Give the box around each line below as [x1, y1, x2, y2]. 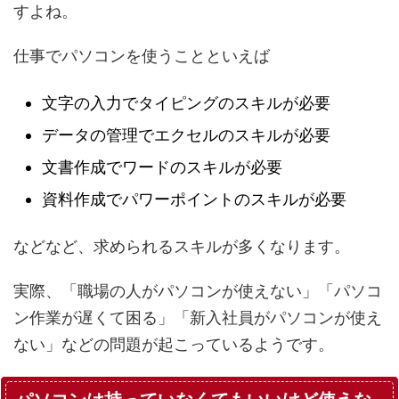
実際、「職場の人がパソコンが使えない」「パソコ [13, 281, 382, 300]
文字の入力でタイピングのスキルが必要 [42, 94, 330, 112]
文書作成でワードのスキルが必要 [42, 158, 282, 176]
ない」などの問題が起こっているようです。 [13, 334, 334, 354]
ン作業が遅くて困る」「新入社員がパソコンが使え [13, 307, 382, 327]
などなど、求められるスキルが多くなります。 [13, 236, 350, 256]
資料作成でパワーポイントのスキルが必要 [42, 190, 346, 208]
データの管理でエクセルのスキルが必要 [42, 126, 330, 144]
